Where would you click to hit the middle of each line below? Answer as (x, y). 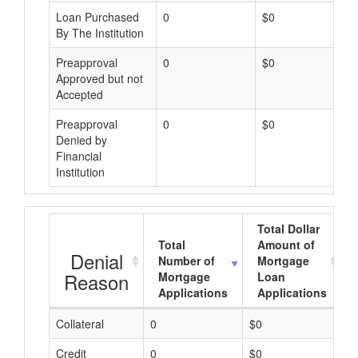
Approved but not (99, 78)
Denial (96, 261)
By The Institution (100, 33)
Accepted (80, 94)
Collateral (80, 324)
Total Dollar (288, 229)
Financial (79, 156)
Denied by (82, 140)
